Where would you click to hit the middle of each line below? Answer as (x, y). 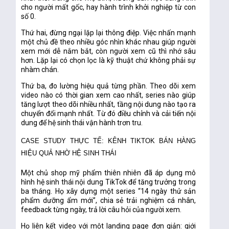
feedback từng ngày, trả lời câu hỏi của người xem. (101, 210)
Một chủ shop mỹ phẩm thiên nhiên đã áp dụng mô (109, 173)
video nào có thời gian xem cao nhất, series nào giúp (109, 95)
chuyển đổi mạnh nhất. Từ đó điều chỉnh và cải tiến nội (109, 114)
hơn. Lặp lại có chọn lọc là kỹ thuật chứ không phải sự (109, 61)
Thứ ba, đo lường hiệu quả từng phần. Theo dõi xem (109, 86)
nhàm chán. (40, 70)
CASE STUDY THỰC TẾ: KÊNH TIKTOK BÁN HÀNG (109, 141)
